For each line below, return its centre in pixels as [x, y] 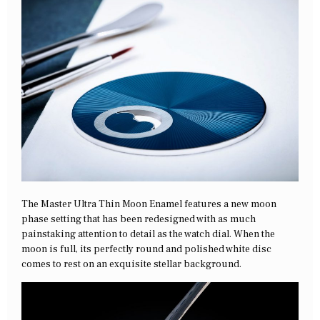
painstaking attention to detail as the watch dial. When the [148, 234]
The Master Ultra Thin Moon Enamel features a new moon [149, 204]
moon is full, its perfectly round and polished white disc [146, 249]
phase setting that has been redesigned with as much [139, 219]
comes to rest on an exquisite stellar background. [131, 264]
